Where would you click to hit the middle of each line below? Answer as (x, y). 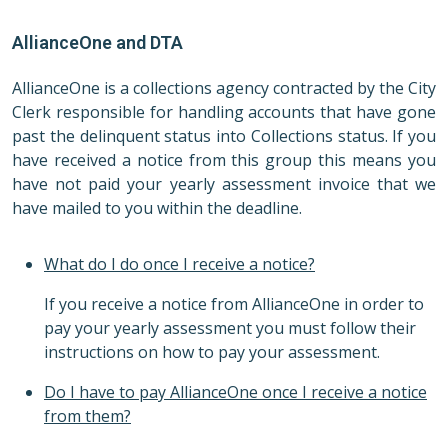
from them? (87, 416)
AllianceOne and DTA (97, 43)
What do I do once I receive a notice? (179, 264)
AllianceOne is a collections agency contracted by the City (224, 88)
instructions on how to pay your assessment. (212, 352)
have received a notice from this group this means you (224, 160)
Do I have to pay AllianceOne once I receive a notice (235, 392)
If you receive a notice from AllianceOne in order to (234, 304)
